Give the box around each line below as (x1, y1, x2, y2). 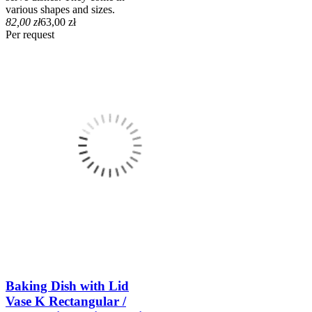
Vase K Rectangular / (6, 293, 126, 309)
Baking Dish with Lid (6, 278, 129, 293)
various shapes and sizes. (6, 3, 115, 15)
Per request (6, 28, 54, 40)
